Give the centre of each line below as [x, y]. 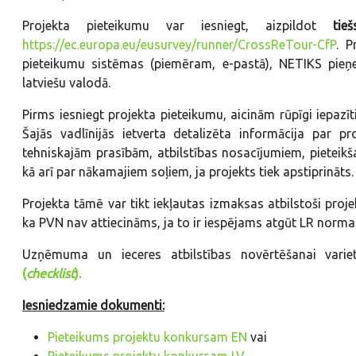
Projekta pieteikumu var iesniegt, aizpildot [178, 25]
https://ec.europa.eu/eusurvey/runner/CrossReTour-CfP [179, 44]
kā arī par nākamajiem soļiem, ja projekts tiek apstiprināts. [188, 171]
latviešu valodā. [66, 82]
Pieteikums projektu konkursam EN [147, 337]
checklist [50, 273]
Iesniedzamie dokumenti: [93, 305]
